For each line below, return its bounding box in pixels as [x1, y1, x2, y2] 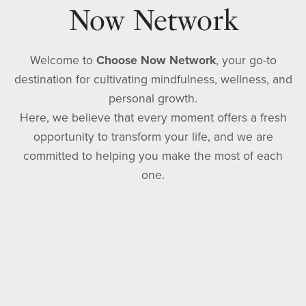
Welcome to [29, 53, 93, 68]
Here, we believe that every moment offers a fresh [19, 110, 287, 125]
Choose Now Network [92, 53, 216, 68]
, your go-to [215, 53, 277, 68]
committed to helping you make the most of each [23, 148, 283, 163]
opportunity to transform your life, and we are [33, 129, 273, 144]
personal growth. [109, 91, 197, 106]
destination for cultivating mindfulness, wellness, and [14, 72, 292, 87]
